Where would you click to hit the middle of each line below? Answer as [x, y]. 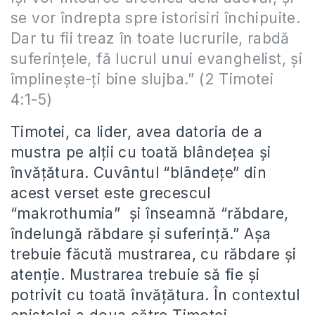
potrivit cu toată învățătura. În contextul [155, 295]
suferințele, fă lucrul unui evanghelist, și [157, 58]
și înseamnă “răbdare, [209, 213]
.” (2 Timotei [229, 79]
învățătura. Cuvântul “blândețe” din [139, 172]
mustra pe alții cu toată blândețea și [141, 152]
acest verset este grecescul [111, 193]
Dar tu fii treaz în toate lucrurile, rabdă [150, 38]
